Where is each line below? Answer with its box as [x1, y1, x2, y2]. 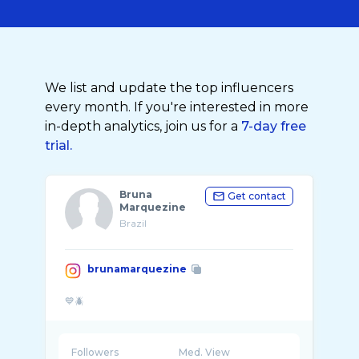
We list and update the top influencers [45, 80, 293, 95]
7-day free [241, 119, 306, 134]
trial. [45, 138, 72, 153]
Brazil [119, 217, 147, 229]
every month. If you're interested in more [45, 99, 309, 115]
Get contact [228, 190, 286, 202]
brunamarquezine [87, 263, 187, 275]
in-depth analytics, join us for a [45, 119, 241, 134]
